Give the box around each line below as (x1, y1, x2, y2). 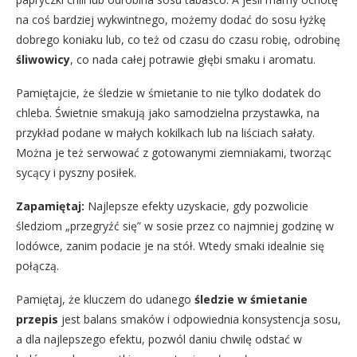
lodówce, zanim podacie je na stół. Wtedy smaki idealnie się (16, 237, 324, 253)
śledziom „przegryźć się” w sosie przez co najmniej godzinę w (16, 218, 334, 233)
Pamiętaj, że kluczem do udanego (16, 291, 194, 307)
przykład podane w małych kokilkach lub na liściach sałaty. (16, 124, 315, 140)
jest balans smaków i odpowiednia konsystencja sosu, (58, 311, 341, 327)
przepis (16, 311, 58, 327)
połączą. (16, 257, 59, 273)
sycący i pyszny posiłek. (16, 164, 136, 180)
